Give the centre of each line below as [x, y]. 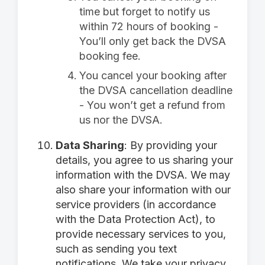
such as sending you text [116, 249]
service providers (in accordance [136, 204]
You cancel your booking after [153, 75]
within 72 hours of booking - [149, 26]
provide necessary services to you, [141, 234]
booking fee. [110, 56]
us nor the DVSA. [121, 120]
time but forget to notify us [145, 12]
